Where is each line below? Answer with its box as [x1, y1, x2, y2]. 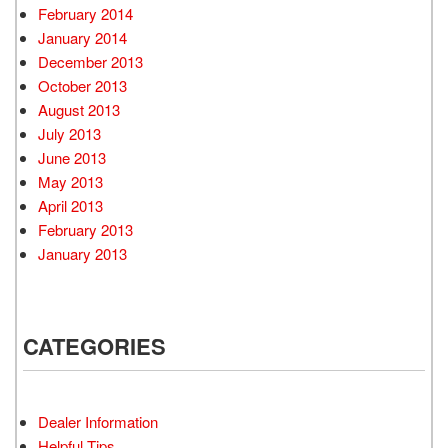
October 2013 [38, 74, 127, 96]
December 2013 [38, 50, 143, 72]
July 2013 [38, 122, 101, 144]
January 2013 [38, 242, 127, 264]
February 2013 [38, 218, 133, 240]
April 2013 [38, 194, 103, 216]
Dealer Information [38, 410, 158, 432]
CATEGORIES [23, 329, 166, 362]
